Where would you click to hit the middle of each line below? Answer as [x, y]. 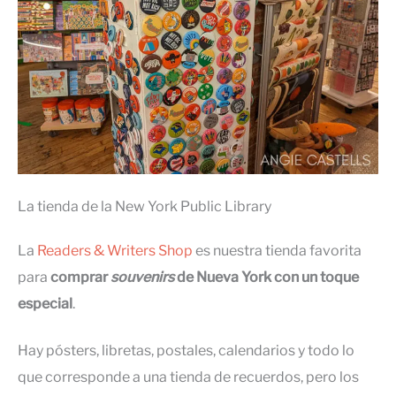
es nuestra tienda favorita [278, 251]
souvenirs [142, 278]
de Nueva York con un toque [267, 278]
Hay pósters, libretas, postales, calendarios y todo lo [186, 350]
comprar [80, 278]
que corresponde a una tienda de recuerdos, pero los [188, 377]
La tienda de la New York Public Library [145, 207]
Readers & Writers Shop [115, 251]
